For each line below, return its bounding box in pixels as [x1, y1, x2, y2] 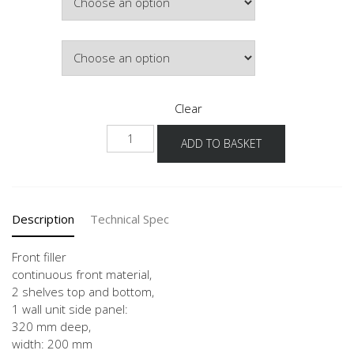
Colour [17, 36, 46, 48]
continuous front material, [12, 265, 152, 282]
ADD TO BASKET [181, 135, 262, 151]
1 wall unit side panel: [12, 300, 128, 317]
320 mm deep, [12, 318, 91, 334]
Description [12, 210, 74, 227]
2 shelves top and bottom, [12, 283, 154, 299]
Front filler [12, 248, 66, 265]
